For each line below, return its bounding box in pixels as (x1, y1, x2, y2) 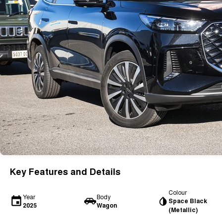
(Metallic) (168, 205, 198, 214)
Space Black (168, 196, 208, 205)
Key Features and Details (10, 165, 120, 178)
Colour (168, 188, 187, 196)
